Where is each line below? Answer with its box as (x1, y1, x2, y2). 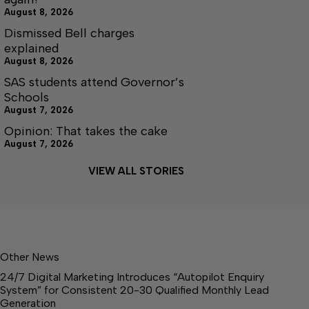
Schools (4, 89, 49, 105)
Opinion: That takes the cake (4, 123, 168, 139)
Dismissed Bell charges (4, 25, 134, 41)
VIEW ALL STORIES (88, 164, 184, 177)
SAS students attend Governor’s (4, 74, 184, 90)
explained (4, 40, 59, 56)
